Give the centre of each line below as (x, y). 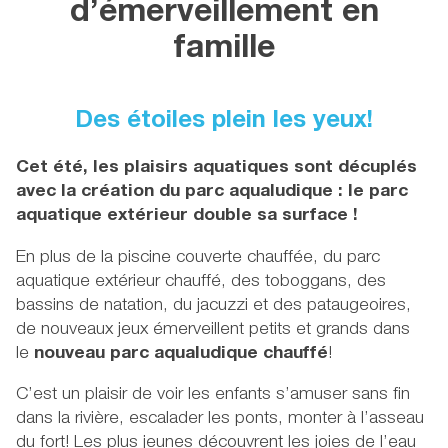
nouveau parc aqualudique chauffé (181, 353)
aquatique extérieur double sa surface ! (187, 216)
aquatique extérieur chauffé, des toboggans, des (201, 281)
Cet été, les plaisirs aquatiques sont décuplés (216, 168)
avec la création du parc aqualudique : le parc (212, 192)
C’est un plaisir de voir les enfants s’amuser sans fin (213, 395)
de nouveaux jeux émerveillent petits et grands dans (213, 329)
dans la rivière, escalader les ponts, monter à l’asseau (220, 419)
